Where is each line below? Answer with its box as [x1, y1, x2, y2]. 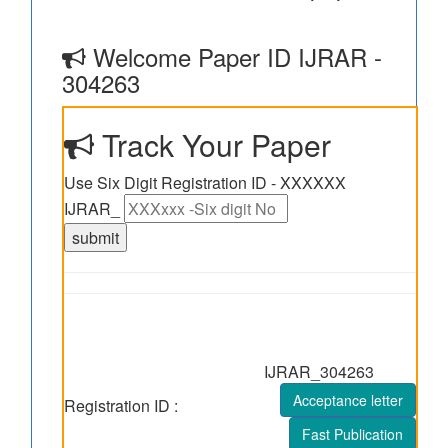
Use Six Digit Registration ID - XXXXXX [64, 171, 346, 194]
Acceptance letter [293, 390, 403, 410]
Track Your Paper [94, 123, 331, 166]
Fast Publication [302, 424, 403, 444]
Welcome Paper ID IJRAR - [86, 39, 382, 74]
